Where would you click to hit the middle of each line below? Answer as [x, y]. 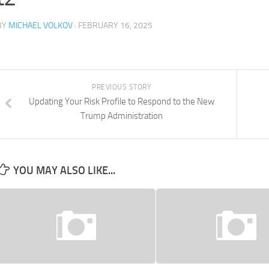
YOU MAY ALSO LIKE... [64, 171]
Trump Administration [121, 116]
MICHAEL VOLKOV [41, 26]
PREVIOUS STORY [121, 87]
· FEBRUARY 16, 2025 [113, 26]
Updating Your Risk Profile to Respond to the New [121, 101]
